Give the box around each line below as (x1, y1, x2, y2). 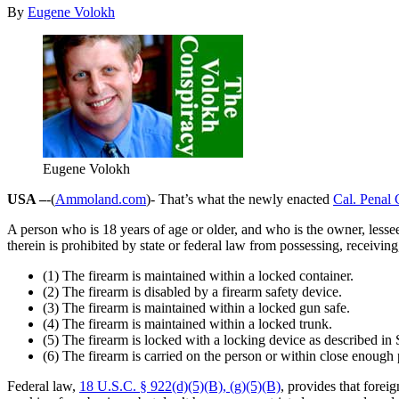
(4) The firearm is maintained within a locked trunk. (43, 315, 332, 331)
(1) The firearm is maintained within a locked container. (43, 267, 354, 283)
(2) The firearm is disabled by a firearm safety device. (43, 283, 342, 299)
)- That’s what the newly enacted (146, 191, 333, 207)
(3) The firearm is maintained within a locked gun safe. (43, 299, 350, 315)
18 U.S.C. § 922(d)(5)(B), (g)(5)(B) (79, 378, 281, 394)
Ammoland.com (55, 191, 146, 207)
